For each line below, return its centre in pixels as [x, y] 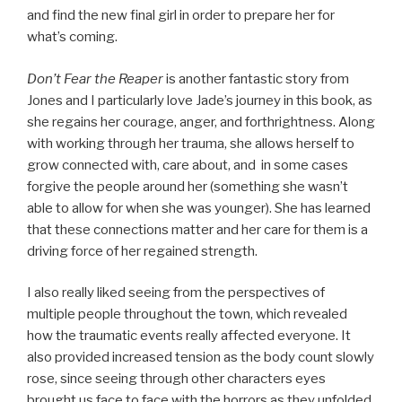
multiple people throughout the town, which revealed [187, 315]
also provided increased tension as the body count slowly [201, 358]
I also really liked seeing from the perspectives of [176, 293]
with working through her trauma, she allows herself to [191, 143]
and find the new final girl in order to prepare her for [181, 16]
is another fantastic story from [258, 79]
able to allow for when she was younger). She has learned [199, 208]
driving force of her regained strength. [142, 251]
